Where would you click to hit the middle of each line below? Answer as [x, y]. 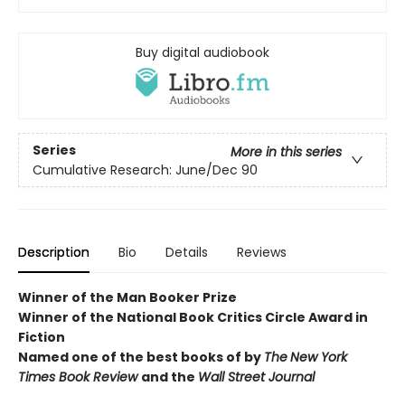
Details [187, 253]
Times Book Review [80, 377]
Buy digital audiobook [202, 52]
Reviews [262, 253]
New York [319, 358]
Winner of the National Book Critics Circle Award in [193, 318]
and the [170, 377]
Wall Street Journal [256, 377]
